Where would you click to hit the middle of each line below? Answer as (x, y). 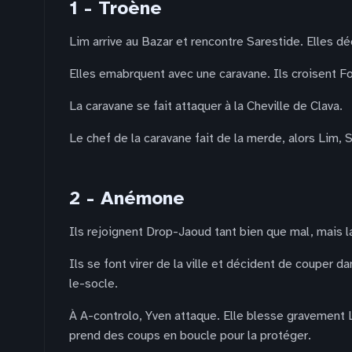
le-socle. (93, 284)
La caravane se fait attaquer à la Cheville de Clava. (206, 106)
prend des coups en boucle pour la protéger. (190, 335)
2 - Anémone (127, 198)
